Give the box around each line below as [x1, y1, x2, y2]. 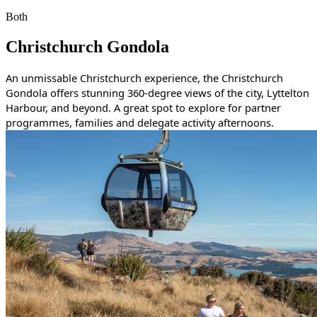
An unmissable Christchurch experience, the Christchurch [6, 71, 283, 86]
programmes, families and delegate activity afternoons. [6, 115, 274, 130]
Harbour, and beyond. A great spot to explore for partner [6, 100, 281, 115]
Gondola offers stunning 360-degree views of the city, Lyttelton [6, 86, 309, 100]
